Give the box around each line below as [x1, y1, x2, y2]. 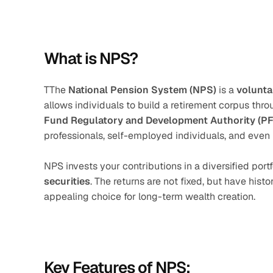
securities [44, 175, 90, 188]
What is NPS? [44, 48, 138, 69]
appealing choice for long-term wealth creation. [44, 190, 255, 203]
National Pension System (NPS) [68, 83, 216, 96]
